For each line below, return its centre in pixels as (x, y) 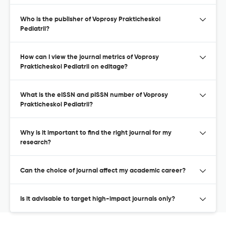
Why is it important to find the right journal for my (96, 133)
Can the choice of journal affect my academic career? (103, 171)
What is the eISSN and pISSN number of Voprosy (94, 95)
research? (36, 142)
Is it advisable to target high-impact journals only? (98, 199)
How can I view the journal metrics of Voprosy (90, 57)
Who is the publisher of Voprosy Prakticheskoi (90, 19)
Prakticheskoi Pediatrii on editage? (74, 67)
